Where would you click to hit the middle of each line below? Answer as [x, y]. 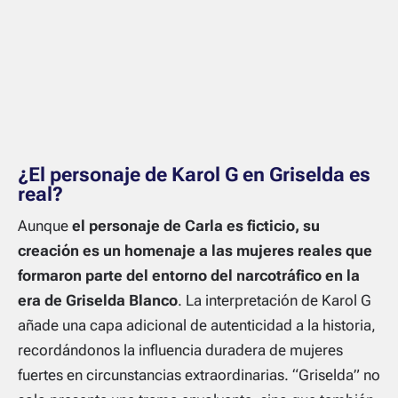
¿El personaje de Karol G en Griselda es [194, 175]
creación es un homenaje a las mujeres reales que [195, 251]
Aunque [45, 226]
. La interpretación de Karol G [275, 301]
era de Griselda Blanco [98, 301]
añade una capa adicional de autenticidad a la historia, [197, 326]
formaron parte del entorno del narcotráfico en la [189, 276]
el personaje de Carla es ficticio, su [196, 226]
